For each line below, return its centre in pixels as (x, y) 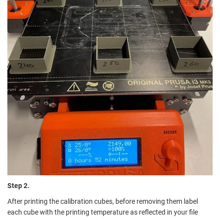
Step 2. (18, 185)
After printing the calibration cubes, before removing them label (103, 201)
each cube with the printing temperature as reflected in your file (103, 212)
